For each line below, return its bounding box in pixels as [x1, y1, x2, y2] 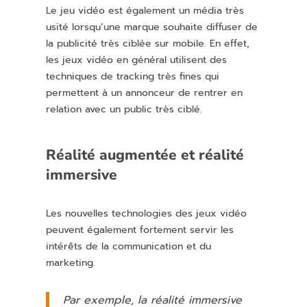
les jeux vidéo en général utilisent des [46, 53, 228, 68]
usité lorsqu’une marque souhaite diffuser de [46, 20, 258, 35]
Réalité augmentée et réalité [46, 145, 245, 165]
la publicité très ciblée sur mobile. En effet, [46, 36, 250, 51]
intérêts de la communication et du [46, 239, 212, 254]
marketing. [46, 256, 96, 271]
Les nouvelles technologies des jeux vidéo [46, 206, 247, 221]
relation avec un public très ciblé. [46, 102, 203, 117]
